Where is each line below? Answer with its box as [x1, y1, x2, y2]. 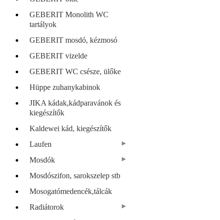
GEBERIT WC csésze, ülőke [29, 67, 121, 76]
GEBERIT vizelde [29, 51, 87, 60]
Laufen [29, 139, 52, 148]
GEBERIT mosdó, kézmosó [29, 35, 117, 44]
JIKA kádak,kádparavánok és [29, 98, 121, 107]
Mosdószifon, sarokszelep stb [29, 171, 120, 180]
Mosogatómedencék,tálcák [29, 187, 112, 195]
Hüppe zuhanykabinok [29, 82, 100, 91]
